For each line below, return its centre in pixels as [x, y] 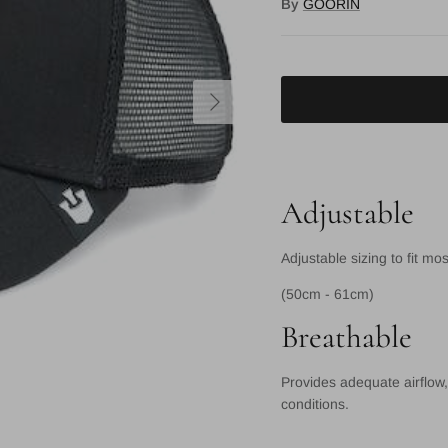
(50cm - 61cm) [327, 294]
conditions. [314, 404]
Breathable [346, 337]
